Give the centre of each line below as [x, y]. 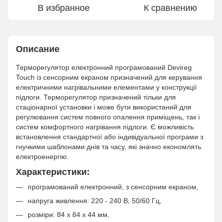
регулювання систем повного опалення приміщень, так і [108, 117]
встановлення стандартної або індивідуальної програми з [110, 137]
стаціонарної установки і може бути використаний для [104, 107]
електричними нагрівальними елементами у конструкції [106, 87]
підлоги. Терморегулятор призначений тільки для [96, 97]
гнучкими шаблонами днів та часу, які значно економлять [109, 147]
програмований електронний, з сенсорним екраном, [113, 187]
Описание [38, 49]
